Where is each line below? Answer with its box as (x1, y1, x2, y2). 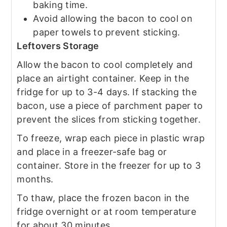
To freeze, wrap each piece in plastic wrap (17, 132, 205, 143)
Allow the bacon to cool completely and (17, 59, 193, 70)
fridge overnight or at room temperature (17, 206, 197, 217)
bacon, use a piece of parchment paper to (17, 100, 203, 111)
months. (17, 173, 54, 184)
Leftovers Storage (17, 40, 99, 51)
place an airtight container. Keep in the (17, 72, 190, 84)
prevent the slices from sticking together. (17, 113, 201, 125)
